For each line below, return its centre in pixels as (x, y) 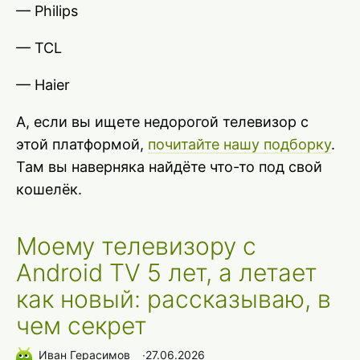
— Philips (47, 11)
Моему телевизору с (136, 246)
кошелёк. (49, 189)
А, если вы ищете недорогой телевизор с (162, 122)
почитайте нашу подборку (239, 144)
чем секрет (82, 325)
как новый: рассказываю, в (174, 299)
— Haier (43, 85)
